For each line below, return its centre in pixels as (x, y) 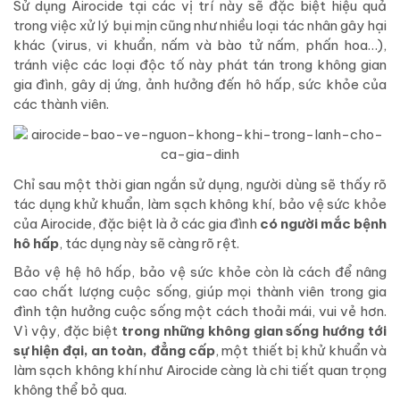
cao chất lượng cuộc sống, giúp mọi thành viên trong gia (200, 292)
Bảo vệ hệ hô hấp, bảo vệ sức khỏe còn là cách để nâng (200, 272)
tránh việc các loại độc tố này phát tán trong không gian (200, 65)
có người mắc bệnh (323, 224)
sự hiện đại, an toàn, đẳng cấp (114, 351)
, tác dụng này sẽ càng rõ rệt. (149, 244)
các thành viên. (61, 104)
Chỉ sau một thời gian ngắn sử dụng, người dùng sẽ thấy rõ (200, 185)
